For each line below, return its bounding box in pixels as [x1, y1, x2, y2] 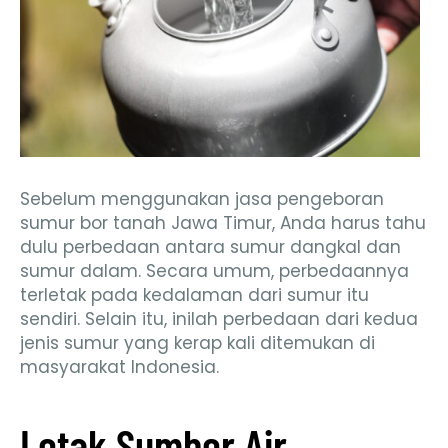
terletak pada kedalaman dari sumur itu [20, 283, 369, 308]
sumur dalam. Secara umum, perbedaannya [20, 259, 409, 284]
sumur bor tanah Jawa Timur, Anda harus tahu [20, 211, 426, 236]
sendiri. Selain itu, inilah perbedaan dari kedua [20, 307, 418, 332]
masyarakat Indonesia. [20, 355, 219, 380]
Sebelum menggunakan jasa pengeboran [20, 187, 384, 212]
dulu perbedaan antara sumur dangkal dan [20, 235, 401, 260]
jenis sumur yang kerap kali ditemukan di [20, 331, 375, 356]
